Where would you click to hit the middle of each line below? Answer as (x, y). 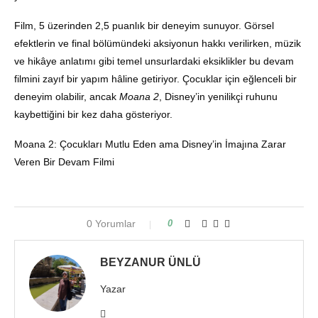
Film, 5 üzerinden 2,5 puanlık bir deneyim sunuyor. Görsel (144, 25)
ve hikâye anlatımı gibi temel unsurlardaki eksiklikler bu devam (154, 61)
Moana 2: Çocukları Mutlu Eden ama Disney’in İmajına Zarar (150, 144)
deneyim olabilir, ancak (67, 96)
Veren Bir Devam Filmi (64, 161)
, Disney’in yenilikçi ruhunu (218, 96)
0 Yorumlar (111, 223)
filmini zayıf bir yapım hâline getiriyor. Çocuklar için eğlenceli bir (155, 78)
